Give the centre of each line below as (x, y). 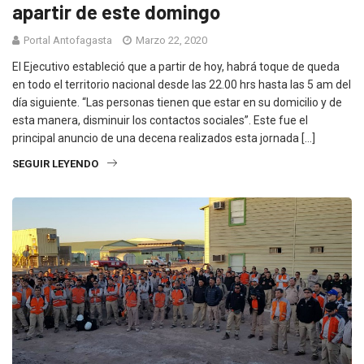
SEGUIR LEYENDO (55, 163)
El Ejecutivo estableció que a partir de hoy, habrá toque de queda (176, 66)
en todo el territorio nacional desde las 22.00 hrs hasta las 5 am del (182, 84)
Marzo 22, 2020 (170, 40)
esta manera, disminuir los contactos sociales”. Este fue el (160, 120)
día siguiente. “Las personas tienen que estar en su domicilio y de (177, 102)
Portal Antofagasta (68, 40)
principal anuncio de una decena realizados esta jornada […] (164, 138)
